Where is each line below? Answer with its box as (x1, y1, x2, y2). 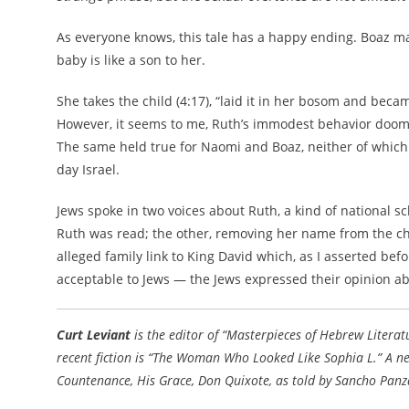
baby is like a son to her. (57, 51, 205, 68)
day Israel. (57, 161, 120, 178)
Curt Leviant (57, 326, 131, 343)
